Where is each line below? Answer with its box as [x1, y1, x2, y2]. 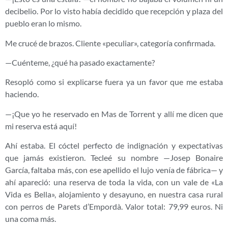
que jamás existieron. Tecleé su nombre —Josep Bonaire [5, 153, 223, 163]
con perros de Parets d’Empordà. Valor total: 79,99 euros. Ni [5, 202, 223, 212]
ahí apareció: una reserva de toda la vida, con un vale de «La [5, 177, 223, 187]
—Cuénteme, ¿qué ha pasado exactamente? [5, 57, 155, 67]
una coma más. [5, 214, 56, 224]
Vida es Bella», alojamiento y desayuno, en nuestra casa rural [5, 189, 223, 199]
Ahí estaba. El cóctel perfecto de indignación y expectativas [5, 140, 223, 151]
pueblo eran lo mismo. [5, 18, 81, 28]
